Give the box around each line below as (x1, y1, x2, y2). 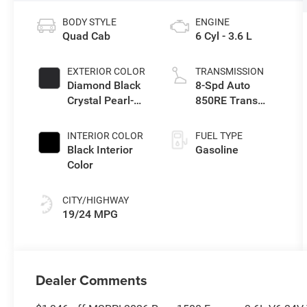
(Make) (195, 109, 231, 123)
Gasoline (195, 143, 238, 157)
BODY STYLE (62, 16, 117, 28)
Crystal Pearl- (67, 94, 134, 108)
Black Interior (67, 143, 134, 157)
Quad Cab (62, 29, 111, 43)
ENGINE (195, 16, 230, 28)
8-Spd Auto (195, 79, 250, 93)
